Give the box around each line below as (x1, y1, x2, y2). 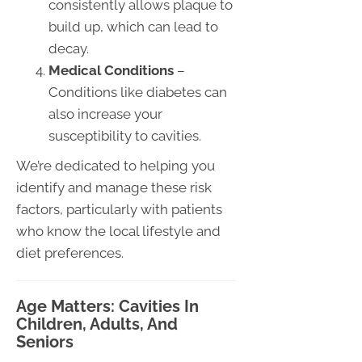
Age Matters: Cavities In (16, 297, 199, 317)
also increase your (48, 106, 162, 123)
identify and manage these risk (16, 179, 212, 196)
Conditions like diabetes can (48, 84, 227, 101)
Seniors (16, 332, 74, 352)
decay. (48, 40, 89, 57)
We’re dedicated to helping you (16, 158, 215, 175)
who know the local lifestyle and (16, 223, 221, 240)
